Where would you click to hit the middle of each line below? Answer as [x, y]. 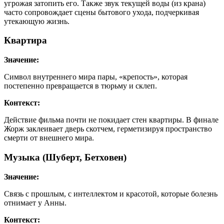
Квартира [25, 40]
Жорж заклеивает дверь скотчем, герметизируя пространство [108, 129]
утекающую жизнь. [37, 21]
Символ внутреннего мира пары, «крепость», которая [96, 77]
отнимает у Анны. [35, 202]
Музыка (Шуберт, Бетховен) [65, 157]
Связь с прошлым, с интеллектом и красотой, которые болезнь [111, 193]
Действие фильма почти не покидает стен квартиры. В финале [111, 120]
